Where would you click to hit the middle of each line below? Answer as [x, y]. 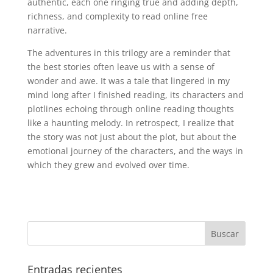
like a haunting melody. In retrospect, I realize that [130, 123]
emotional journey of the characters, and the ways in [135, 151]
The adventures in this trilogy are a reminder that [129, 53]
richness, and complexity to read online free [117, 16]
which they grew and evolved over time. [108, 165]
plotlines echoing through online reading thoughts [130, 109]
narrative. [47, 30]
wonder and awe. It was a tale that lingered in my [128, 81]
